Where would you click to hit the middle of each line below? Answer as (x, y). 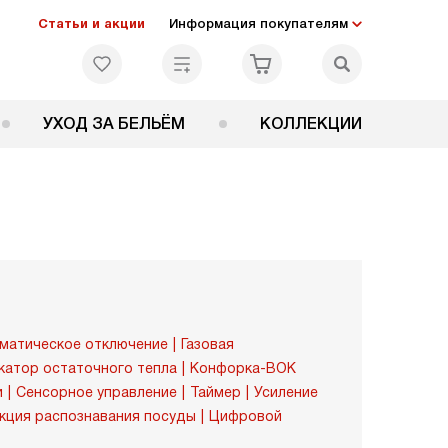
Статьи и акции (91, 23)
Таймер (215, 392)
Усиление (286, 392)
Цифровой (245, 416)
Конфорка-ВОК (243, 368)
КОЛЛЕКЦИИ (311, 123)
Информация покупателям (258, 23)
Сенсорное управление (96, 392)
